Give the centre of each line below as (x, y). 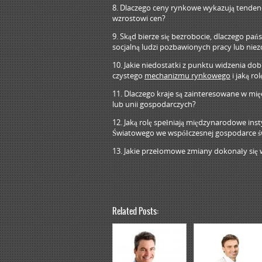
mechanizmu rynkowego (187, 75)
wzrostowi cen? (139, 18)
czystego (128, 75)
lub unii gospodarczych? (154, 104)
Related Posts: (135, 211)
